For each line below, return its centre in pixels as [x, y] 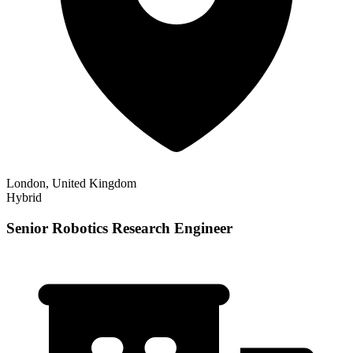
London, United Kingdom [71, 184]
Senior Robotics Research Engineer [119, 229]
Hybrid [24, 198]
